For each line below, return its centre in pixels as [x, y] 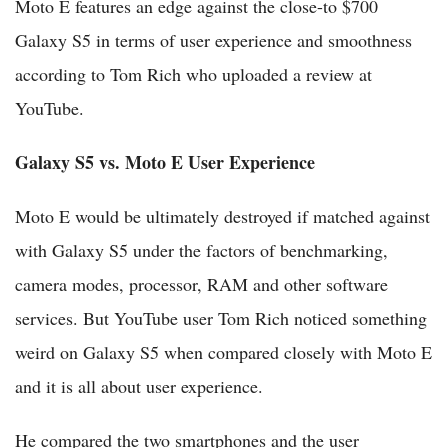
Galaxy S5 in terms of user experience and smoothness [213, 40]
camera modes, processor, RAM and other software [201, 284]
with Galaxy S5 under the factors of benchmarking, [201, 250]
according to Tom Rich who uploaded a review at [193, 74]
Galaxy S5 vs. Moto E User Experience [165, 162]
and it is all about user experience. [139, 386]
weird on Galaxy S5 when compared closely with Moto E [223, 352]
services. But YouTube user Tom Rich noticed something [221, 318]
